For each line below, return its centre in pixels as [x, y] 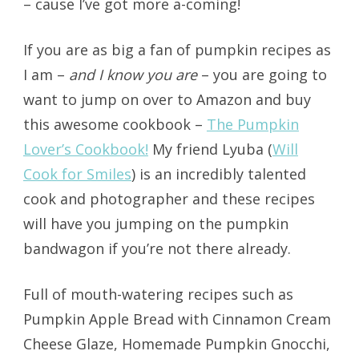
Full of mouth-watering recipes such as [158, 294]
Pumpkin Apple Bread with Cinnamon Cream [177, 319]
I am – [46, 74]
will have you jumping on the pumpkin [155, 223]
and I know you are [133, 74]
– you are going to [262, 74]
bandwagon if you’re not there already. [157, 248]
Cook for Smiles [77, 173]
